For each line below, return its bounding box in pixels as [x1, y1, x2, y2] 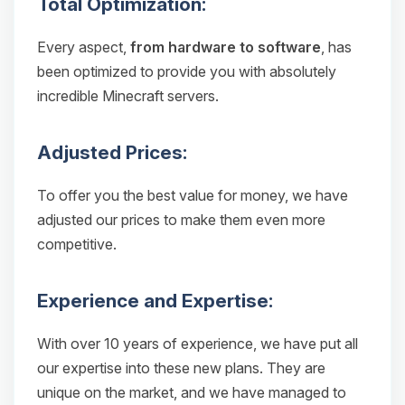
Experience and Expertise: [37, 289, 273, 312]
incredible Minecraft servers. [37, 87, 219, 105]
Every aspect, [37, 38, 130, 56]
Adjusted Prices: [37, 141, 187, 164]
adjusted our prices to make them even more [37, 211, 325, 229]
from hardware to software [130, 38, 321, 56]
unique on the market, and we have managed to [37, 383, 346, 401]
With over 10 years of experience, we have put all [37, 334, 358, 353]
